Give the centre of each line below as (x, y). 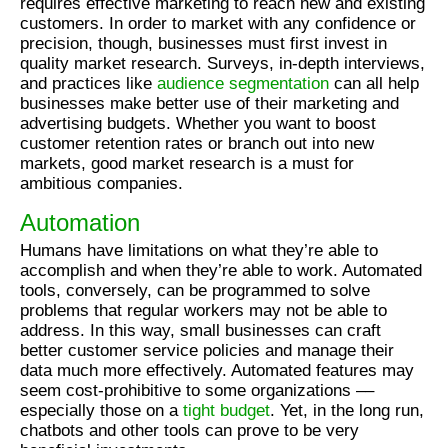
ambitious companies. (101, 183)
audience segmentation (243, 83)
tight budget (226, 410)
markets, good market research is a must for (187, 163)
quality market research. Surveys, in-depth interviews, (222, 63)
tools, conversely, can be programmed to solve (195, 290)
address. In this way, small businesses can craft (200, 330)
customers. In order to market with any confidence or (218, 23)
